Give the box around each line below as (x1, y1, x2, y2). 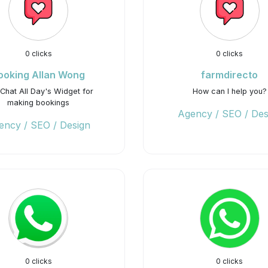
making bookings (7, 98, 70, 107)
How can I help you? (192, 87, 267, 96)
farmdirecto (201, 69, 258, 81)
